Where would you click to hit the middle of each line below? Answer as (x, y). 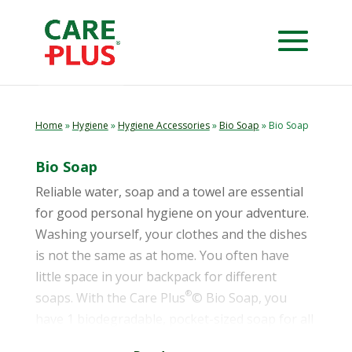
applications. (72, 340)
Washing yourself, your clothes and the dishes (171, 234)
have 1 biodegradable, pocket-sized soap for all (174, 319)
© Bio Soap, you (239, 298)
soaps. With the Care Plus (110, 298)
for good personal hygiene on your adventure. (172, 213)
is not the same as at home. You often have (162, 255)
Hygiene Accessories (163, 125)
